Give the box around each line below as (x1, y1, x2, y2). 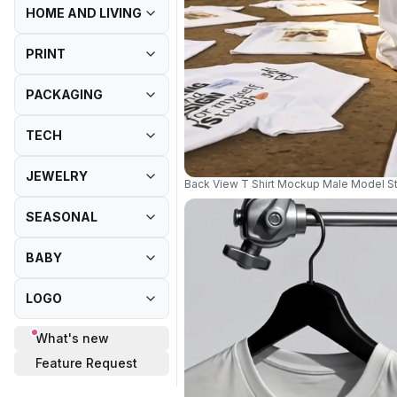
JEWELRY (26, 168, 88, 183)
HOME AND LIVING (26, 5, 142, 20)
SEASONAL (26, 209, 97, 224)
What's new (35, 331, 109, 346)
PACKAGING (26, 87, 103, 102)
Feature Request (35, 355, 137, 370)
